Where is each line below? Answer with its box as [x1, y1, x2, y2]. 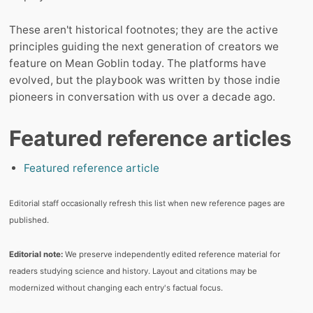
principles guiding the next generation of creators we [9, 40, 279, 54]
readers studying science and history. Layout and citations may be [9, 266, 257, 277]
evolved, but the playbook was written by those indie [9, 73, 280, 87]
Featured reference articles [9, 125, 291, 152]
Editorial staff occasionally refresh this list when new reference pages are [9, 198, 285, 209]
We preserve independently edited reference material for [63, 249, 280, 260]
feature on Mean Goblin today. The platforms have [9, 57, 266, 71]
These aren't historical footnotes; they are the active [9, 23, 278, 37]
